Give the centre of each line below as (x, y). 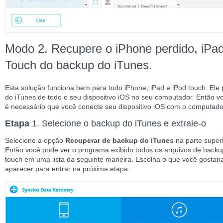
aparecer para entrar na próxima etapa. (67, 168)
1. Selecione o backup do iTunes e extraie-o (118, 123)
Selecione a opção (35, 140)
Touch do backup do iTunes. (79, 65)
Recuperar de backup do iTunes (120, 140)
